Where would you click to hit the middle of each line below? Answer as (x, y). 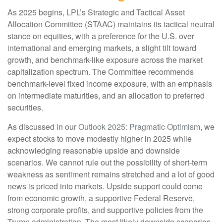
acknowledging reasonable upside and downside (94, 151)
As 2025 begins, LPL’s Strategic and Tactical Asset (96, 12)
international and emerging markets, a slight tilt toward (102, 48)
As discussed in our (43, 127)
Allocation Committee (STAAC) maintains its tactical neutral (111, 24)
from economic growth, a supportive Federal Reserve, (101, 198)
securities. (25, 108)
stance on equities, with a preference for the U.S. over (101, 36)
